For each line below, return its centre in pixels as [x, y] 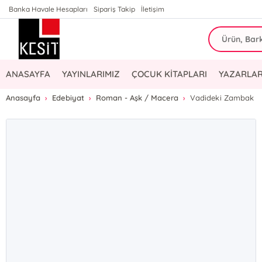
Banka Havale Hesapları [49, 9]
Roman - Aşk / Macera [137, 98]
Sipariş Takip [115, 9]
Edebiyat [68, 98]
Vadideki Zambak [222, 98]
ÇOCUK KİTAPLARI [170, 74]
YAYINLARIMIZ [91, 74]
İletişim [153, 9]
